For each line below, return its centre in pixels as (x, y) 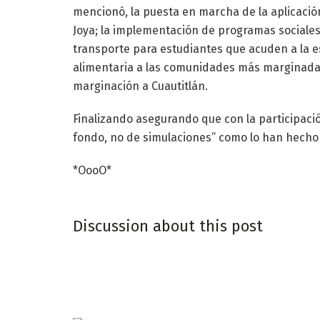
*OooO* (92, 170)
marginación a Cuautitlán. (140, 86)
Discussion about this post (168, 226)
